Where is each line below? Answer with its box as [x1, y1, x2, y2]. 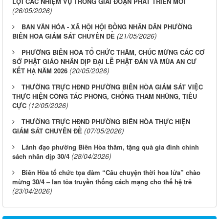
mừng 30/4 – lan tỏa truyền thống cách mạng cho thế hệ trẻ [12, 176, 192, 186]
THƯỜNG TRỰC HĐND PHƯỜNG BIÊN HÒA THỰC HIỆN [22, 116, 190, 126]
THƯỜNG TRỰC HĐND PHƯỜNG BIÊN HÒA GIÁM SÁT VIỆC [22, 82, 203, 91]
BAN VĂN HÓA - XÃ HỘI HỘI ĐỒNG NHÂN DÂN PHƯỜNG [22, 22, 192, 31]
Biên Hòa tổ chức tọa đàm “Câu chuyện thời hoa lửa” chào [22, 167, 200, 177]
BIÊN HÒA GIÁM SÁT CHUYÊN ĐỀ [12, 31, 115, 41]
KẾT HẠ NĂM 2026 [12, 66, 67, 75]
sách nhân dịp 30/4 [12, 151, 69, 161]
